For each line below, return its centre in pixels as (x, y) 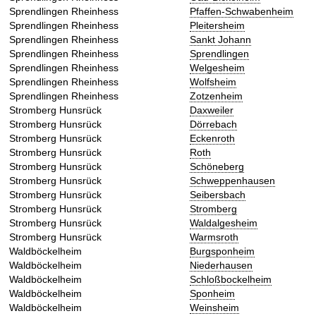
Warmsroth (214, 237)
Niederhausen (221, 266)
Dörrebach (213, 124)
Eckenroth (212, 139)
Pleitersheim (217, 26)
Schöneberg (217, 167)
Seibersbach (218, 195)
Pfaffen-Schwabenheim (242, 12)
